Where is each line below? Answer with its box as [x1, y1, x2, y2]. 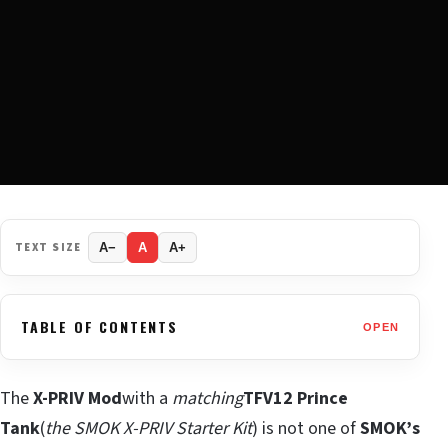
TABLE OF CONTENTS [21, 316, 178, 338]
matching [172, 386, 243, 412]
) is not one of [252, 416, 360, 442]
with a [122, 386, 172, 412]
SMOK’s [360, 416, 420, 442]
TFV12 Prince [243, 386, 348, 412]
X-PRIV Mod [33, 386, 122, 412]
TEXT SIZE [15, 239, 82, 255]
